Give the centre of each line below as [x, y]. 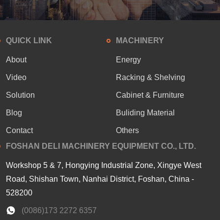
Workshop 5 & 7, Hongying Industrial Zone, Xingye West [104, 165]
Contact [19, 131]
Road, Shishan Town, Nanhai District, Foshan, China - [100, 179]
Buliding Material [145, 113]
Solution [20, 95]
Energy [128, 60]
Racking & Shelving [151, 78]
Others [127, 131]
